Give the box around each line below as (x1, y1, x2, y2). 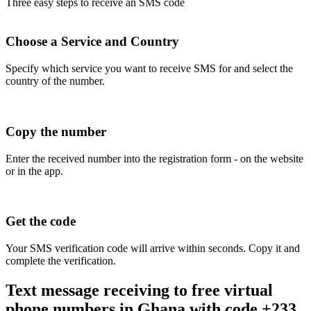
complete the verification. (6, 255, 116, 267)
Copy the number (6, 124, 106, 139)
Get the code (6, 214, 76, 229)
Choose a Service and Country (6, 34, 179, 49)
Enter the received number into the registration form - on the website (6, 152, 303, 165)
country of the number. (6, 75, 105, 87)
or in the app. (6, 165, 63, 177)
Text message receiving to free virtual (6, 280, 273, 299)
